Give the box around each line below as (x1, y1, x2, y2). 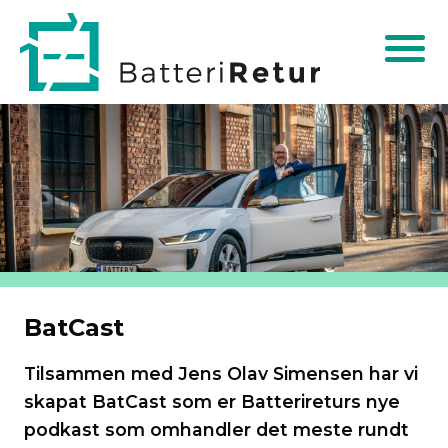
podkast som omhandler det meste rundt (24, 419, 409, 441)
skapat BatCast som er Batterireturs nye (24, 391, 400, 413)
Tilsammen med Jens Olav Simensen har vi (24, 363, 418, 385)
